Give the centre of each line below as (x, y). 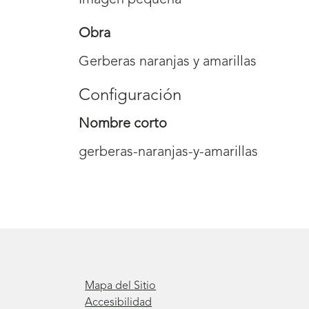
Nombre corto (123, 124)
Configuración (130, 96)
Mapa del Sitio (121, 286)
